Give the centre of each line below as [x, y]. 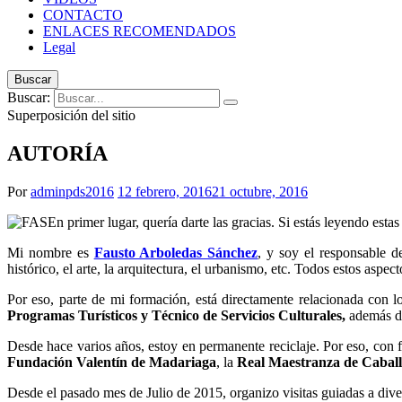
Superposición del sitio [71, 115]
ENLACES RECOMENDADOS [140, 31]
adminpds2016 [72, 191]
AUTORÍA [57, 153]
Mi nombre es [51, 252]
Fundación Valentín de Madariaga [112, 362]
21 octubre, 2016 [260, 191]
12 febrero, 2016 [165, 191]
